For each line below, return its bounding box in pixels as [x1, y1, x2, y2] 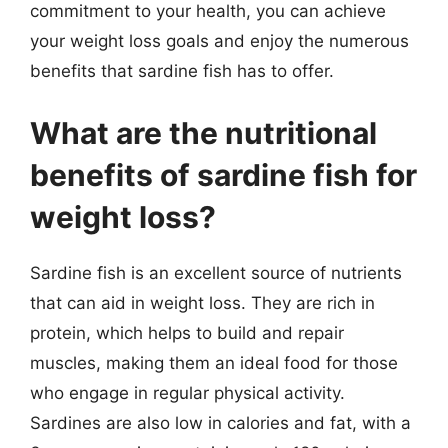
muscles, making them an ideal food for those [30, 352, 398, 373]
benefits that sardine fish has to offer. [30, 61, 334, 81]
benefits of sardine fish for [30, 156, 417, 193]
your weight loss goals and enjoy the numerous [30, 31, 409, 51]
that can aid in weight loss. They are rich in [30, 292, 375, 313]
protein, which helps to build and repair [30, 322, 344, 343]
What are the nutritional [30, 114, 377, 151]
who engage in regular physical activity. [30, 382, 345, 403]
